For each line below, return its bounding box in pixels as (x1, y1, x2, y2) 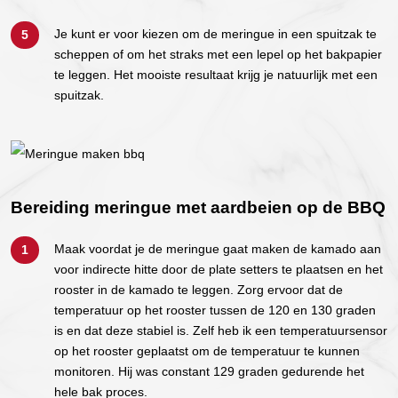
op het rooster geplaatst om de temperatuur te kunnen (54, 344, 360, 358)
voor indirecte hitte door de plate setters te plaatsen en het (54, 262, 383, 276)
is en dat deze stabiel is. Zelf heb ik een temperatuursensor (54, 323, 387, 338)
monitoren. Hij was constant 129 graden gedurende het (54, 364, 364, 378)
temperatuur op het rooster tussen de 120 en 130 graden (54, 303, 376, 317)
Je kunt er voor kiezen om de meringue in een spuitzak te (54, 27, 377, 41)
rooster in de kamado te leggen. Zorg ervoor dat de (54, 283, 343, 297)
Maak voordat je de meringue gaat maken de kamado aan (54, 242, 381, 256)
